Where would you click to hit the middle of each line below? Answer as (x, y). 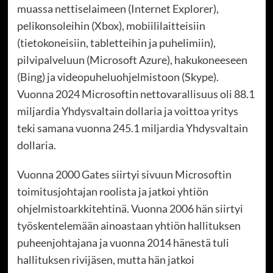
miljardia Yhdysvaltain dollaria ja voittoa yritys (127, 111)
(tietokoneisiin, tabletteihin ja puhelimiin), (116, 43)
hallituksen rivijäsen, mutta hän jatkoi (105, 260)
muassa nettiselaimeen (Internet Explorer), (118, 9)
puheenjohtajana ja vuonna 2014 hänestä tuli (123, 243)
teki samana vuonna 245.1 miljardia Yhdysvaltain (132, 128)
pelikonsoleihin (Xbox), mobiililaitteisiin (111, 26)
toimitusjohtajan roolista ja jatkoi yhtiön (112, 192)
